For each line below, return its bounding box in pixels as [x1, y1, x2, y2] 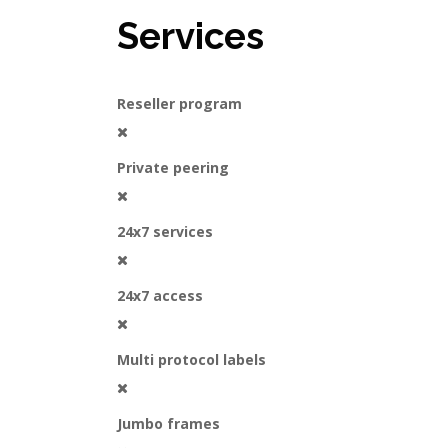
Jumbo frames [117, 414, 220, 433]
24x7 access [117, 286, 203, 305]
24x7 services [117, 222, 213, 241]
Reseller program [117, 94, 242, 113]
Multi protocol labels [117, 350, 266, 369]
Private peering [117, 158, 229, 177]
